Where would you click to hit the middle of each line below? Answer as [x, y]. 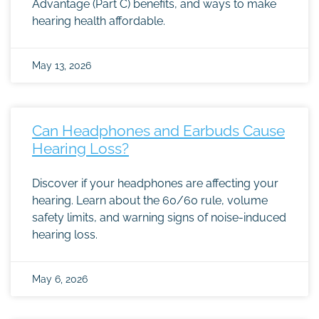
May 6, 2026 [60, 279]
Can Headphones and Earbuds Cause [158, 131]
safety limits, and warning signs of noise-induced [159, 218]
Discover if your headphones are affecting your [155, 183]
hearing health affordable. [99, 21]
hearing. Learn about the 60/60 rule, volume [150, 200]
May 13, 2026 [62, 66]
